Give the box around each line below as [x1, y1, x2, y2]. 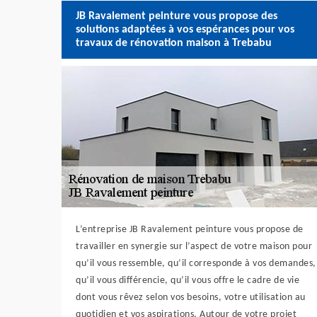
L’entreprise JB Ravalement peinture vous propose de [76, 224, 304, 235]
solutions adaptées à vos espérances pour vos [76, 23, 294, 35]
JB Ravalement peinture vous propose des [76, 10, 277, 22]
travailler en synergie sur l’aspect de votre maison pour [76, 241, 312, 252]
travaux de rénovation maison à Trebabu [76, 37, 272, 49]
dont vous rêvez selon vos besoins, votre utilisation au [76, 292, 306, 303]
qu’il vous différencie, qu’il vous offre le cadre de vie [76, 275, 299, 286]
